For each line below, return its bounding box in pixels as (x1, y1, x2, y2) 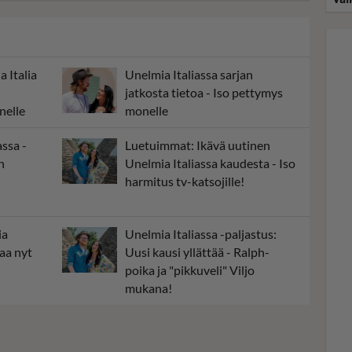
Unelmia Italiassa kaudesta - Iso (125, 156, 295, 171)
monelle (125, 103, 168, 119)
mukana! (125, 280, 172, 296)
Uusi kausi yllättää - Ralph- (125, 244, 269, 260)
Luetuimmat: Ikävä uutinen (125, 137, 270, 153)
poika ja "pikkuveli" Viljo (125, 262, 255, 278)
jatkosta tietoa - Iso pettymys (125, 85, 283, 101)
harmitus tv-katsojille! (125, 174, 244, 189)
